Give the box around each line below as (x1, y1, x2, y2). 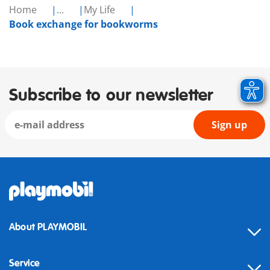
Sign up (212, 118, 247, 132)
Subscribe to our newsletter (9, 85, 213, 107)
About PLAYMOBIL (9, 221, 87, 234)
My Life (84, 3, 118, 17)
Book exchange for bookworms (9, 17, 158, 31)
